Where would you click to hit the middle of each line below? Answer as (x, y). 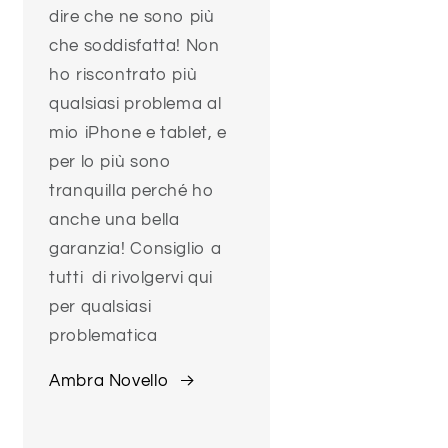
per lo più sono (110, 162)
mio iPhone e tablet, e (138, 133)
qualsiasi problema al (135, 104)
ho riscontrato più (123, 75)
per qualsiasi (100, 307)
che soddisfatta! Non (134, 46)
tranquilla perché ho (132, 191)
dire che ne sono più (132, 17)
